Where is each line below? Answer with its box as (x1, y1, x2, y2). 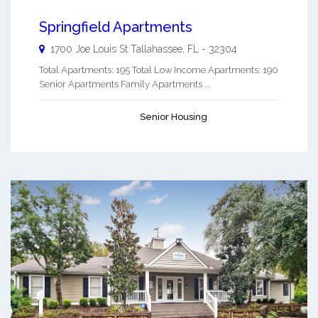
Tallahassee (131, 43, 182, 55)
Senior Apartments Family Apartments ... (39, 79, 211, 90)
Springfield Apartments (39, 18, 192, 36)
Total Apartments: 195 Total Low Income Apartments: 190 (39, 65, 278, 76)
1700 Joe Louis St (50, 43, 131, 55)
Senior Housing (140, 111, 207, 123)
